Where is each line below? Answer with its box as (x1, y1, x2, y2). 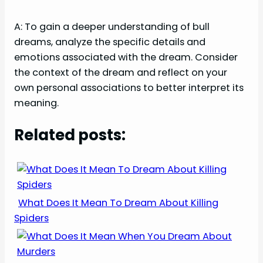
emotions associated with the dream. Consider (14, 50, 238, 64)
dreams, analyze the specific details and (14, 35, 205, 49)
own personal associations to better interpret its (14, 80, 244, 95)
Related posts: (14, 124, 126, 146)
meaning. (14, 96, 59, 110)
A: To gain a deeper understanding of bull (14, 19, 210, 33)
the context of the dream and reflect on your (14, 65, 227, 79)
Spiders (14, 211, 49, 225)
